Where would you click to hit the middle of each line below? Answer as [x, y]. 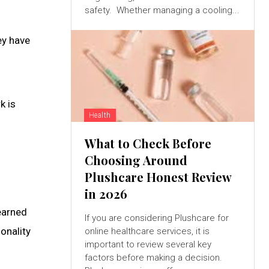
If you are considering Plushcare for [156, 218]
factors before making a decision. [153, 258]
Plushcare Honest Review [158, 177]
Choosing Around [136, 160]
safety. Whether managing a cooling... [178, 11]
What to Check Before [148, 144]
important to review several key [148, 245]
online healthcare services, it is [147, 231]
